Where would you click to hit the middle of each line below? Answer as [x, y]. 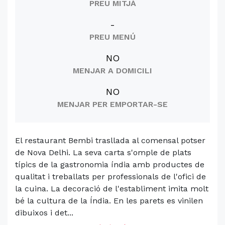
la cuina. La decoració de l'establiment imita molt [112, 189]
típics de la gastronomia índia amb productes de [110, 164]
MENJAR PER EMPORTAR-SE [113, 104]
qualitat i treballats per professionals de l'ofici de [110, 177]
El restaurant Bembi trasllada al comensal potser [110, 140]
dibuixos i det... [44, 213]
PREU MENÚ [113, 37]
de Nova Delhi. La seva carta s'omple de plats [103, 152]
